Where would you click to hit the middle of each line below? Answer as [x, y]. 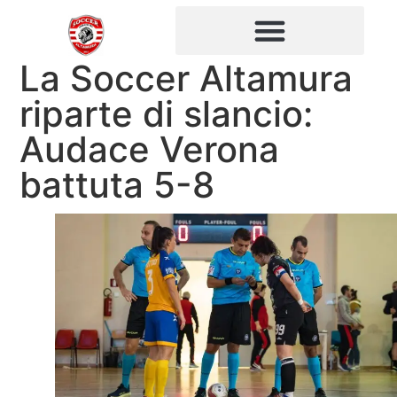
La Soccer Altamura [187, 78]
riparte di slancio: [167, 113]
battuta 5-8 [117, 184]
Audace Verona [150, 149]
